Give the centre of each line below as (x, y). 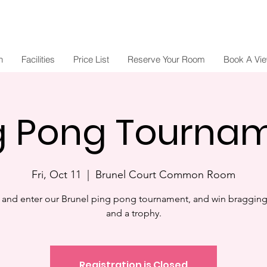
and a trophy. (133, 213)
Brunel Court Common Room (165, 175)
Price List (91, 59)
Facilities (38, 59)
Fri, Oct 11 (56, 175)
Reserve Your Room (166, 59)
